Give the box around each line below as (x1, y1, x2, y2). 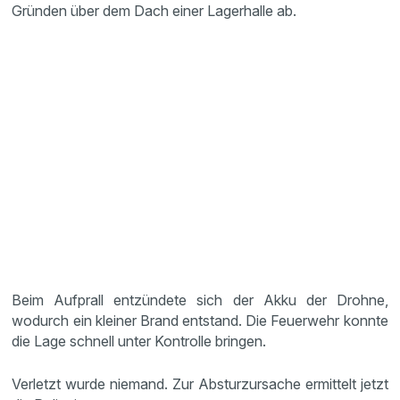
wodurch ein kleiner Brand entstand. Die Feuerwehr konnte (12, 312, 388, 329)
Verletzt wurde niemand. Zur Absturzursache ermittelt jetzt (12, 375, 388, 393)
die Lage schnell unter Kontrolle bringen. (12, 332, 267, 350)
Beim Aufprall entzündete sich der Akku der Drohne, (12, 291, 388, 309)
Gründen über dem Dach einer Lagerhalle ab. (12, 2, 297, 20)
